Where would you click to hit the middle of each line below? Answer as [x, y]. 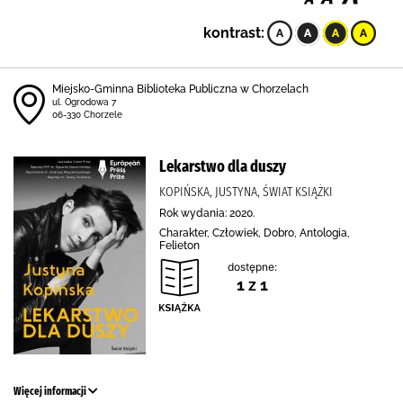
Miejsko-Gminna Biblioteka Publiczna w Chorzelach [180, 89]
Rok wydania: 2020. [207, 213]
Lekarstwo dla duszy [223, 166]
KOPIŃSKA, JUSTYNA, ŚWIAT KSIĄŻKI [246, 192]
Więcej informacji [51, 391]
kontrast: [234, 33]
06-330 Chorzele [87, 115]
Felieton [179, 246]
